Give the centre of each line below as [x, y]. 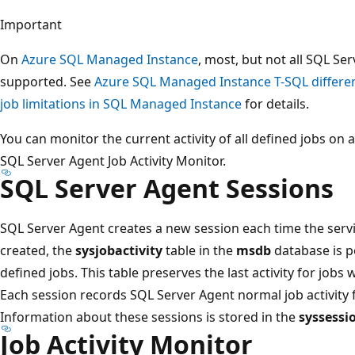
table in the [199, 250]
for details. [275, 103]
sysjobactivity [119, 250]
